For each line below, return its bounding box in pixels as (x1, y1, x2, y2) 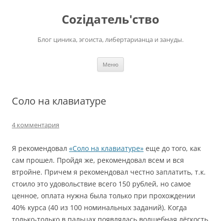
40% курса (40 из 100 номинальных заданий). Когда (12, 203, 187, 212)
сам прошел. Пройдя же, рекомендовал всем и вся (12, 155, 184, 165)
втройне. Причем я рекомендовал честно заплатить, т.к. (12, 167, 206, 177)
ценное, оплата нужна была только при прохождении (12, 191, 195, 200)
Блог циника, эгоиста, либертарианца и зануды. (37, 35, 184, 44)
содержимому (11, 12, 58, 21)
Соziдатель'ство (62, 11, 159, 27)
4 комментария (12, 120, 59, 129)
